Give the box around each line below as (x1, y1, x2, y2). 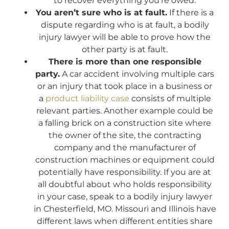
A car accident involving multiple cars (60, 68, 214, 79)
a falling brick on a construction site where (38, 118, 211, 128)
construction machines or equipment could (35, 154, 215, 165)
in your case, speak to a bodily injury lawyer (37, 191, 212, 201)
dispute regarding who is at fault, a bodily (40, 19, 209, 30)
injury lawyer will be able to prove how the (39, 32, 211, 42)
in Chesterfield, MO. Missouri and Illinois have (33, 203, 216, 214)
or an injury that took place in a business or (37, 81, 212, 91)
